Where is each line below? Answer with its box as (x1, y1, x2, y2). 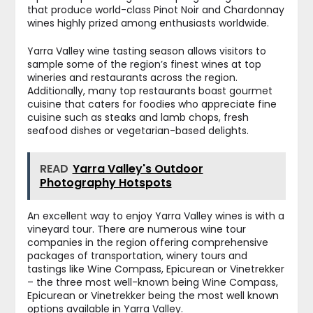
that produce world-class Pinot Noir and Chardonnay (27, 3, 284, 17)
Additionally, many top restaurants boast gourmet (27, 84, 272, 99)
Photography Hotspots (39, 175, 172, 191)
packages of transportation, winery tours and (27, 249, 247, 263)
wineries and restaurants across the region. (27, 71, 238, 85)
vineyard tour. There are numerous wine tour (27, 222, 246, 237)
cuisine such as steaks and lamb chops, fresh (27, 110, 249, 125)
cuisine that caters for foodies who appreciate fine (27, 97, 277, 112)
